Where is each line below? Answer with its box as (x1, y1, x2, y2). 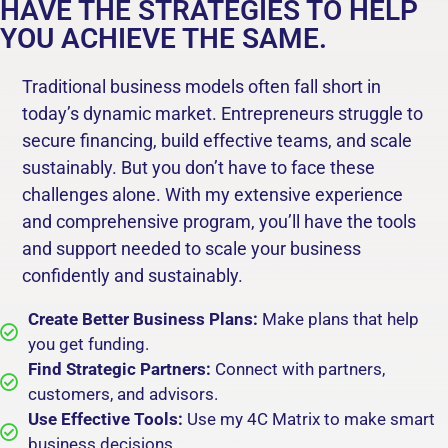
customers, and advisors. (27, 383, 218, 404)
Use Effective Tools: (27, 408, 183, 429)
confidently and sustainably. (22, 265, 243, 287)
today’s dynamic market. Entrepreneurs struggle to (22, 103, 423, 125)
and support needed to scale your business (22, 238, 361, 260)
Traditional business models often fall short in (22, 76, 381, 98)
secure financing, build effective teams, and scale (22, 130, 412, 152)
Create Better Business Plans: (27, 308, 258, 329)
